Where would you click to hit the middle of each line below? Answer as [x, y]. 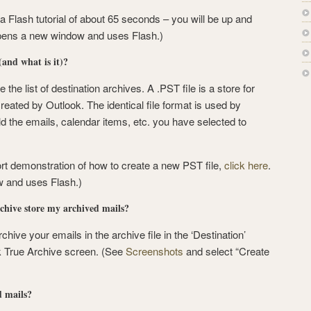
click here [246, 165]
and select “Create [226, 251]
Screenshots [154, 251]
